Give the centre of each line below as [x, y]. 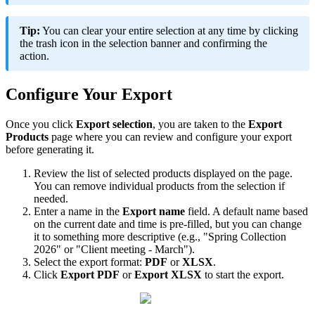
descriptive [151, 237]
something [76, 237]
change [286, 224]
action [33, 56]
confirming [227, 44]
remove [90, 186]
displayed [214, 174]
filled [198, 224]
